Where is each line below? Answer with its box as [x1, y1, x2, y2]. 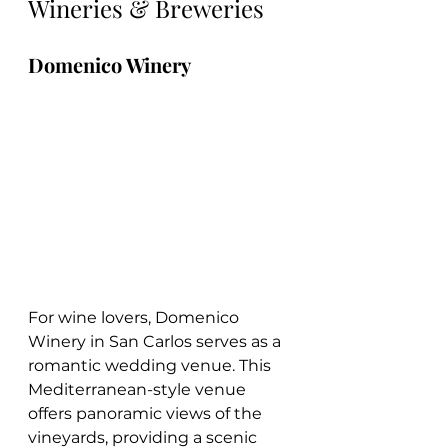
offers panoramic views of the [28, 403, 266, 423]
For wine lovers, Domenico [28, 307, 243, 327]
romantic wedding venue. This [28, 355, 275, 375]
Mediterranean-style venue [28, 379, 250, 399]
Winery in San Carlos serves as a [28, 331, 285, 351]
